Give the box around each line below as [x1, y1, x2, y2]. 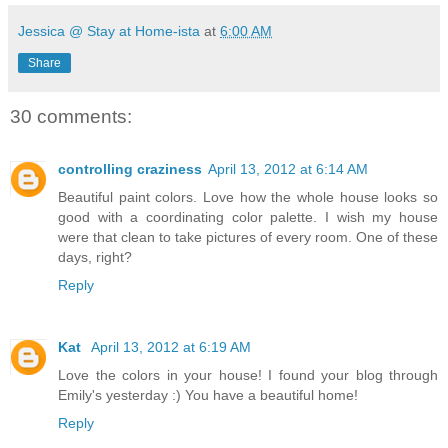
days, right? [58, 248, 132, 265]
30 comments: [10, 106, 132, 128]
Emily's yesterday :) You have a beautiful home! [58, 386, 358, 403]
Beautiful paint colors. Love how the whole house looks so [58, 188, 438, 205]
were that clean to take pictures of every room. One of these [58, 228, 438, 245]
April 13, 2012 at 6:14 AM [208, 160, 368, 177]
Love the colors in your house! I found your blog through [58, 366, 438, 383]
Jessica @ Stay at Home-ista [18, 23, 200, 40]
